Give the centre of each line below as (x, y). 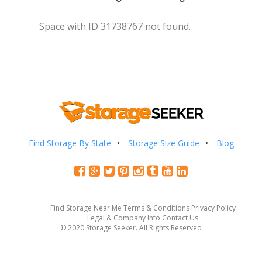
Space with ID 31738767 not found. (115, 26)
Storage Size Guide (163, 143)
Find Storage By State (70, 143)
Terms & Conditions (156, 208)
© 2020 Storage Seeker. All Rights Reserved (131, 227)
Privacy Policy (213, 208)
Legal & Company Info (124, 218)
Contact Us (180, 218)
